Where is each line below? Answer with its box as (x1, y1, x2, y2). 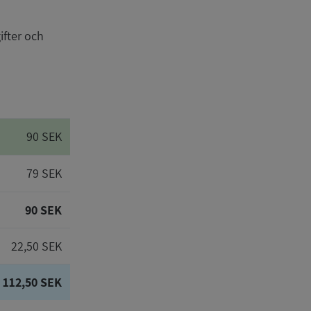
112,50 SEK (3, 274, 62, 290)
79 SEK (26, 165, 62, 181)
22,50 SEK (11, 238, 62, 254)
